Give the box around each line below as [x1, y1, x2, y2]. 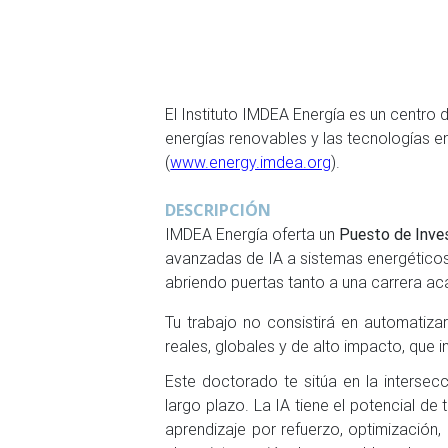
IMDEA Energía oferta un [165, 224, 340, 244]
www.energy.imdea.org [170, 152, 332, 172]
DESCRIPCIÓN [165, 199, 272, 221]
